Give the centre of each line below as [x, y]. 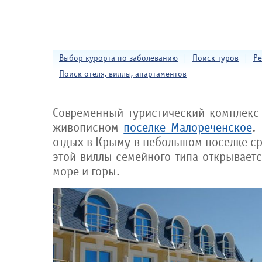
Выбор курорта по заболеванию [118, 58]
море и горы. [87, 172]
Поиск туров [216, 58]
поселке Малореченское [188, 128]
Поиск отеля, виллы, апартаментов [123, 74]
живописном [88, 128]
